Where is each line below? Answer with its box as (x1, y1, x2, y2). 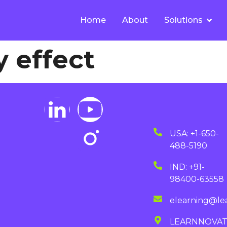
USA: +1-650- (169, 129, 219, 139)
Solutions (164, 15, 203, 25)
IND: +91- (169, 162, 205, 172)
